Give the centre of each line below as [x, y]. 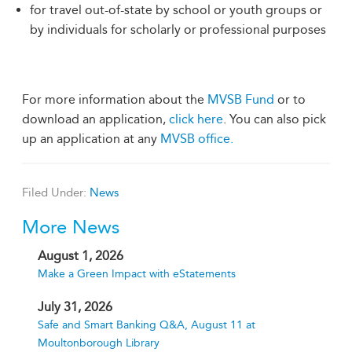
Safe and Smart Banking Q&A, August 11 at [147, 325]
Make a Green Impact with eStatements [137, 274]
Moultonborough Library [99, 343]
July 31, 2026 [75, 307]
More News [71, 227]
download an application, [95, 119]
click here [196, 119]
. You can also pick [275, 119]
